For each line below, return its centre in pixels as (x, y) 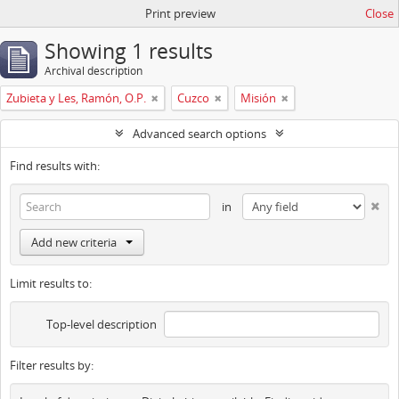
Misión (258, 98)
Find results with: (55, 166)
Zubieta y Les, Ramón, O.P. (76, 98)
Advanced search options (199, 134)
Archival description (94, 71)
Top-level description (101, 324)
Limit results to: (51, 283)
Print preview (180, 13)
